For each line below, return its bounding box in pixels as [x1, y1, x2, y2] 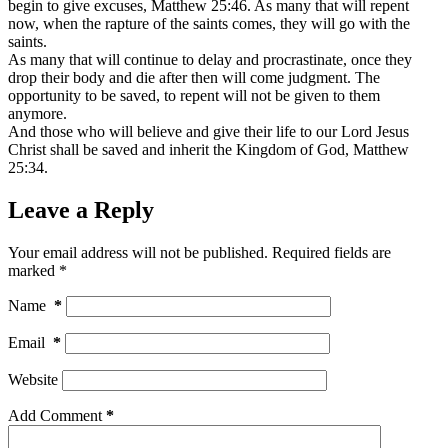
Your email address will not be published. [8, 243, 268, 261]
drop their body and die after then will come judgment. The [8, 68, 380, 86]
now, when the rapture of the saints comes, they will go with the [8, 14, 410, 32]
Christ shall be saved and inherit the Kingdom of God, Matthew [8, 140, 409, 158]
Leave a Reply [8, 196, 154, 223]
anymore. [8, 104, 67, 122]
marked [8, 261, 59, 279]
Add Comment [8, 406, 102, 424]
